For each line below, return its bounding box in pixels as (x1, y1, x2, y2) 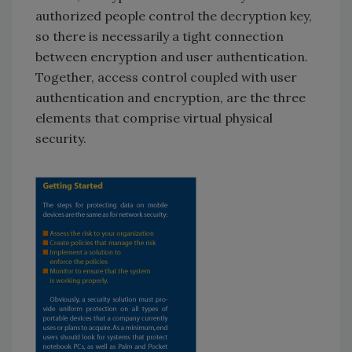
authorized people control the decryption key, (35, 7, 312, 24)
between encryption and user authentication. (35, 48, 308, 64)
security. (35, 130, 86, 146)
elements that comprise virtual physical (35, 109, 273, 126)
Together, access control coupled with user (35, 68, 297, 85)
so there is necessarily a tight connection (35, 27, 284, 44)
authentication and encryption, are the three (35, 89, 306, 105)
